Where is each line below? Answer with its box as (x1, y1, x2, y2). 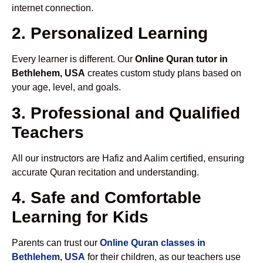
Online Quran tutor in (135, 54, 228, 65)
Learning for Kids (12, 208, 149, 227)
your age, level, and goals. (12, 82, 121, 93)
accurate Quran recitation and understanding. (12, 167, 199, 177)
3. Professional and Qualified (12, 103, 240, 122)
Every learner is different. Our (12, 54, 135, 65)
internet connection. (12, 2, 93, 13)
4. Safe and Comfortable (12, 188, 201, 207)
